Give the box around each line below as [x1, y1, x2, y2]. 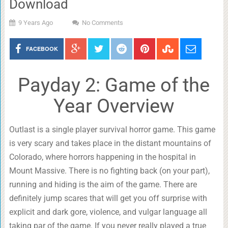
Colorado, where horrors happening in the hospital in [9, 152, 196, 162]
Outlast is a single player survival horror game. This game [9, 125, 215, 134]
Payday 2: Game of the [18, 74, 210, 96]
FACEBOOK [26, 45, 59, 52]
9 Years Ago [18, 19, 53, 26]
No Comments [81, 19, 123, 26]
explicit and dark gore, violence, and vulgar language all [9, 207, 207, 217]
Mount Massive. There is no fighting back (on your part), [9, 166, 210, 176]
